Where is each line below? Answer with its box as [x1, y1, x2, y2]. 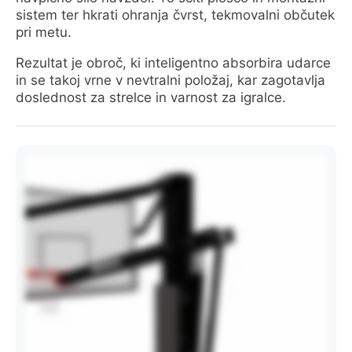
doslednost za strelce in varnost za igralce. [16, 90, 286, 106]
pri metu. [16, 24, 71, 41]
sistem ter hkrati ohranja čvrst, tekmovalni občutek [16, 7, 335, 24]
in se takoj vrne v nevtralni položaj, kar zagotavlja [16, 72, 325, 89]
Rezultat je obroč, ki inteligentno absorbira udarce [16, 55, 331, 71]
